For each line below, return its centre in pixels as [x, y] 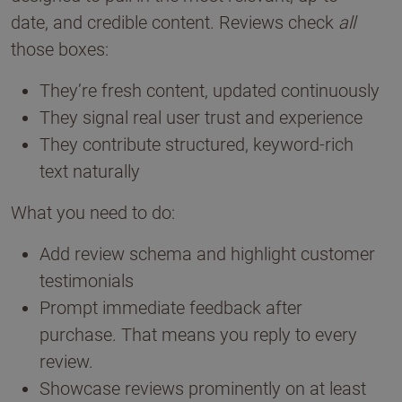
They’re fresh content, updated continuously [210, 91]
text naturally [90, 171]
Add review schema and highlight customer [207, 254]
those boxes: [60, 49]
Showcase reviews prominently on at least [203, 389]
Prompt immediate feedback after [171, 308]
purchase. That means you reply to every [198, 335]
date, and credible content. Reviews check [175, 22]
